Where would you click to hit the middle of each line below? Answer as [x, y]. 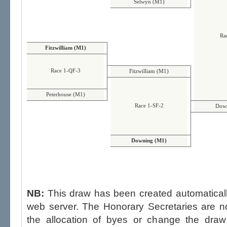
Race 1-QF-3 [65, 71]
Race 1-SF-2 [149, 106]
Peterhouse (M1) [65, 95]
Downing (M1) [149, 141]
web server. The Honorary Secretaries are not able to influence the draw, [54, 206]
